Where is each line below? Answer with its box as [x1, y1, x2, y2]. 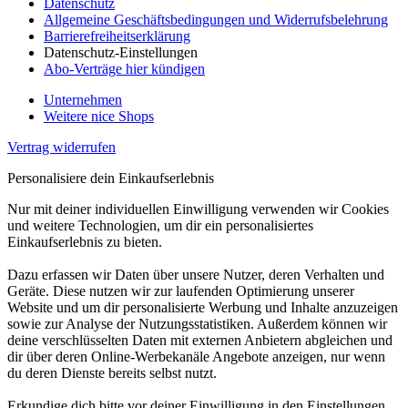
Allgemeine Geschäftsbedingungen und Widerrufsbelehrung [44, 11, 388, 27]
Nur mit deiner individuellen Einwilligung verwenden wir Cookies [7, 200, 389, 217]
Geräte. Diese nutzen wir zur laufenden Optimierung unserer [7, 282, 354, 299]
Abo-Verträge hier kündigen [44, 60, 205, 76]
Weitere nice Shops [44, 107, 154, 124]
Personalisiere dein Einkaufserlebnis [7, 169, 214, 186]
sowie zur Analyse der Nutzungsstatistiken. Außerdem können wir [7, 315, 387, 331]
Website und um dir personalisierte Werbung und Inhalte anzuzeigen [7, 299, 398, 315]
